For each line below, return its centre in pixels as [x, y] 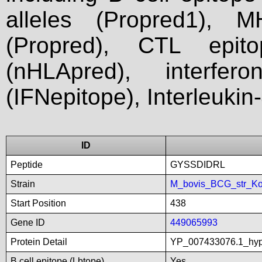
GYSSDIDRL [198, 165]
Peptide [27, 165]
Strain [23, 184]
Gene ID [28, 223]
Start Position [38, 203]
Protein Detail [39, 242]
